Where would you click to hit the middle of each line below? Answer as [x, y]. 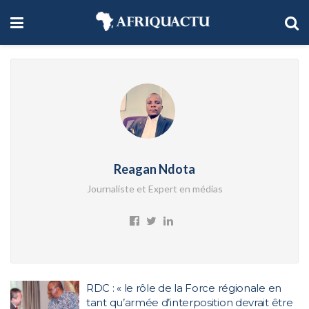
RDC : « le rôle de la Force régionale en [184, 288]
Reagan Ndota [154, 169]
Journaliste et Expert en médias [154, 188]
